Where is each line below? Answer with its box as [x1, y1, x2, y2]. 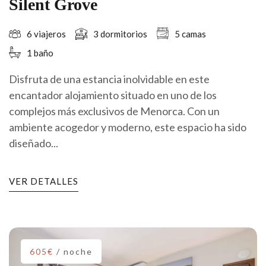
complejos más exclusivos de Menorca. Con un [9, 104, 220, 118]
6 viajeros [27, 28, 66, 39]
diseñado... [9, 137, 58, 150]
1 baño [27, 47, 53, 58]
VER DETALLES [9, 176, 78, 187]
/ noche [56, 246, 93, 257]
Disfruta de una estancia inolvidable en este [9, 72, 210, 86]
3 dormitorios [93, 28, 147, 39]
